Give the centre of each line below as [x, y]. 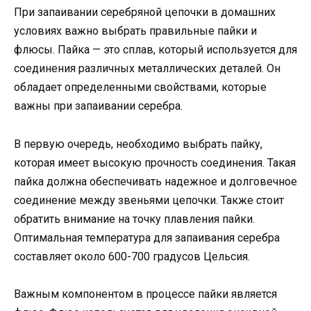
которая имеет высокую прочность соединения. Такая [155, 162]
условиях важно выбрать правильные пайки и [135, 31]
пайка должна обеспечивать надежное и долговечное [155, 181]
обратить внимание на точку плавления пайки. [134, 219]
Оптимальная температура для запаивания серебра [147, 237]
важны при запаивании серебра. [98, 106]
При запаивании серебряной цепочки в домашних [145, 12]
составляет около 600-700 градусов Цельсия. [132, 256]
